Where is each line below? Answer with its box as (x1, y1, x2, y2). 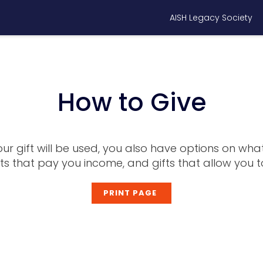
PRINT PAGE (103, 187, 157, 198)
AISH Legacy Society (170, 12, 252, 23)
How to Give (57, 85, 206, 120)
